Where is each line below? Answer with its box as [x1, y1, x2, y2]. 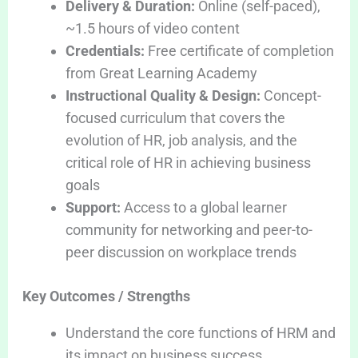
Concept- [260, 86, 321, 104]
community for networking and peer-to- [65, 221, 312, 238]
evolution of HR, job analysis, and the [65, 131, 297, 149]
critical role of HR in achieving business [65, 153, 311, 171]
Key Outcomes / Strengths [22, 287, 190, 304]
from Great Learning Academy [65, 64, 257, 82]
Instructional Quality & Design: [65, 86, 261, 104]
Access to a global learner [120, 198, 287, 216]
